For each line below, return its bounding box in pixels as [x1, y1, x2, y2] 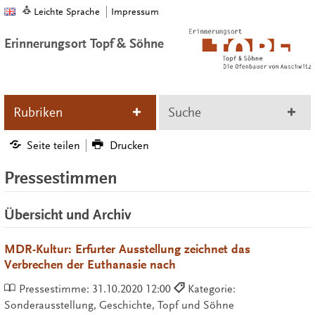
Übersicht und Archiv [4, 205, 131, 224]
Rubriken [13, 104, 63, 120]
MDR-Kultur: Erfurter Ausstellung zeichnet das [4, 242, 250, 257]
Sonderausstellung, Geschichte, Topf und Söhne [4, 298, 234, 311]
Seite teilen [27, 139, 81, 152]
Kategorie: [188, 282, 236, 295]
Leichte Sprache [33, 6, 100, 18]
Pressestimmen [4, 167, 117, 188]
